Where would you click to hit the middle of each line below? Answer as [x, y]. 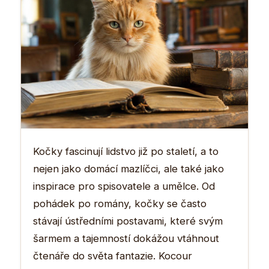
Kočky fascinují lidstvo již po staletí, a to [126, 151]
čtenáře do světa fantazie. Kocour [113, 255]
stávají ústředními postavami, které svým [128, 221]
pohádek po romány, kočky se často [120, 203]
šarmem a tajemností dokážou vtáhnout [126, 238]
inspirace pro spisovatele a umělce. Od [124, 186]
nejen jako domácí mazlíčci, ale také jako [128, 168]
